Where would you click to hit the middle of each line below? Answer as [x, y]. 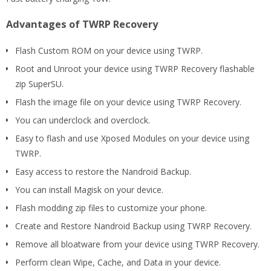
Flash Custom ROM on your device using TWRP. [109, 50]
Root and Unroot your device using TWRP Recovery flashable [135, 68]
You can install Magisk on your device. [89, 189]
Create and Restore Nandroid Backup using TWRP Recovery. [133, 226]
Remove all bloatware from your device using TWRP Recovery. [137, 244]
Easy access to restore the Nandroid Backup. [103, 171]
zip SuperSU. [39, 83]
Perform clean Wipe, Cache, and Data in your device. [118, 262]
